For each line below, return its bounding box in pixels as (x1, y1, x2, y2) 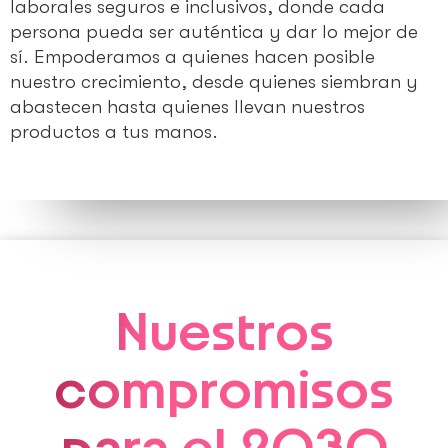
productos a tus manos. (10, 121, 218, 144)
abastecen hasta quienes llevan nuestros (10, 96, 365, 119)
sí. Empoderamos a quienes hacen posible (10, 46, 375, 69)
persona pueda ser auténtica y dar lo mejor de (10, 21, 418, 44)
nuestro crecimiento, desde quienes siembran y (10, 71, 418, 94)
